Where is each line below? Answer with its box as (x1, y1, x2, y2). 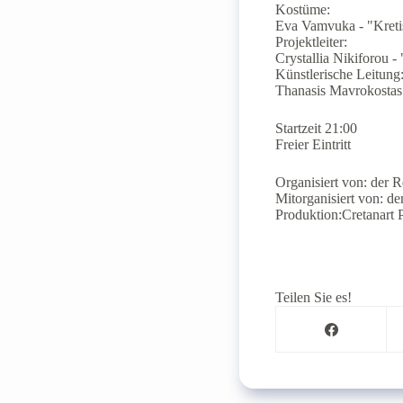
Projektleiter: (275, 34, 348, 50)
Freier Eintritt (275, 137, 352, 153)
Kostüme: (275, 2, 331, 18)
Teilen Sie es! (275, 290, 353, 306)
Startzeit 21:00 (275, 121, 358, 137)
